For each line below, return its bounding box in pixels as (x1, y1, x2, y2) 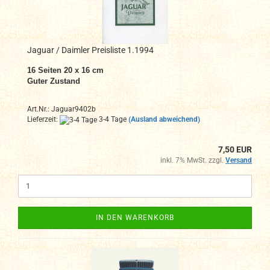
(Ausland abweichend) (128, 115, 200, 124)
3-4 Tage (97, 115, 127, 124)
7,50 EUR (218, 144, 252, 154)
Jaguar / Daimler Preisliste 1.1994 (27, 45, 154, 55)
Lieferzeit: (27, 115, 60, 124)
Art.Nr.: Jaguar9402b (27, 105, 96, 114)
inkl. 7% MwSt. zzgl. (160, 155, 225, 165)
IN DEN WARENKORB (96, 213, 174, 222)
